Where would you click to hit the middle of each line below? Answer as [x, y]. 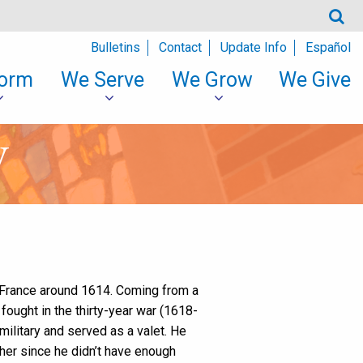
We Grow [212, 80]
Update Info [253, 47]
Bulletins [115, 47]
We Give [314, 80]
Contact [180, 47]
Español [328, 47]
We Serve [102, 80]
